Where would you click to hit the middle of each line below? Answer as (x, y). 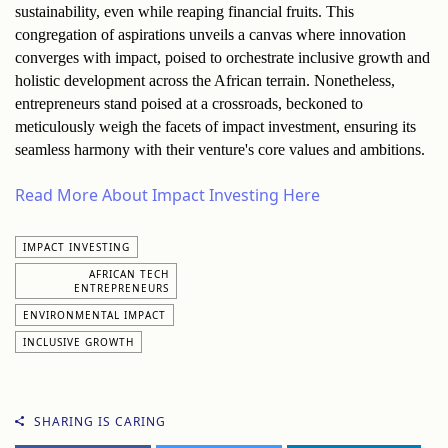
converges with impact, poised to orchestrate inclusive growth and (222, 57)
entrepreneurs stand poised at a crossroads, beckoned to (189, 103)
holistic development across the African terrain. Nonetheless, (205, 80)
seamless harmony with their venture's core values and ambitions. (220, 149)
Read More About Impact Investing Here (167, 194)
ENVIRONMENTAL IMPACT (94, 314)
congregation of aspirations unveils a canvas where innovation (210, 34)
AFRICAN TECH (129, 273)
